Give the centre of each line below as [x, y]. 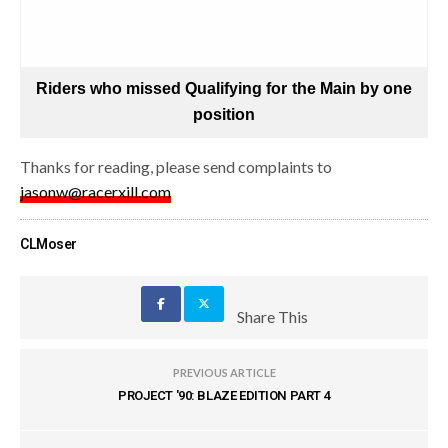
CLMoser [49, 244]
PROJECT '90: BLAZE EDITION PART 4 [224, 395]
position [224, 114]
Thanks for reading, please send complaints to [176, 166]
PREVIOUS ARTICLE [224, 372]
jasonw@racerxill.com [95, 191]
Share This [272, 316]
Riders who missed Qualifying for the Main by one [224, 88]
